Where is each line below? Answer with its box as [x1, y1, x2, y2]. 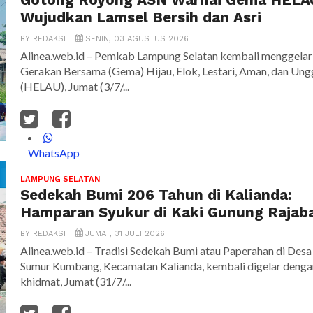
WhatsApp [28, 146, 80, 160]
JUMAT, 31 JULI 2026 [82, 229, 165, 239]
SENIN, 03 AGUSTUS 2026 [82, 34, 189, 44]
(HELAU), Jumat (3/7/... [20, 80, 129, 94]
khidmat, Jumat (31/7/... [20, 275, 131, 289]
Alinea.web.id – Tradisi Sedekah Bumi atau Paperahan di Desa [20, 244, 312, 258]
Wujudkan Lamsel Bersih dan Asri [20, 9, 261, 27]
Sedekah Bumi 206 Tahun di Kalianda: [20, 187, 292, 204]
